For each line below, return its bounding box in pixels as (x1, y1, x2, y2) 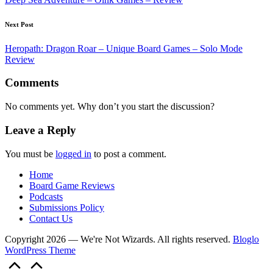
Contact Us (29, 213, 73, 224)
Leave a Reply (5, 123, 76, 136)
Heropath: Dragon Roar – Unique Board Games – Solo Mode (5, 43, 243, 54)
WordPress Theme (5, 244, 76, 255)
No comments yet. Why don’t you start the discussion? (5, 101, 214, 112)
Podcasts (29, 191, 63, 202)
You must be (5, 148, 55, 159)
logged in (55, 148, 91, 159)
